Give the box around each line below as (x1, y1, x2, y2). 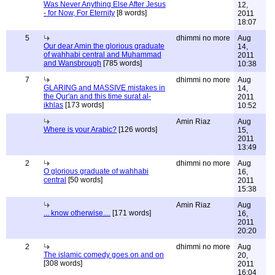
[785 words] (101, 59, 142, 68)
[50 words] (66, 176, 103, 184)
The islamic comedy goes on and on (44, 250, 164, 259)
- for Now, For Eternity (44, 9, 115, 17)
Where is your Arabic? (44, 125, 117, 134)
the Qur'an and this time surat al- (44, 92, 151, 101)
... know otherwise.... (44, 209, 110, 217)
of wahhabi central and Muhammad (44, 50, 161, 59)
